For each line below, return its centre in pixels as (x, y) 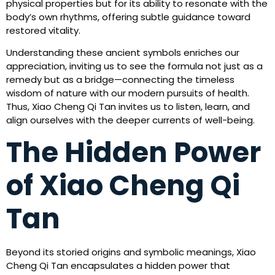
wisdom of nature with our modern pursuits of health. (128, 93)
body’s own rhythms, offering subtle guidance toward (128, 17)
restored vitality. (43, 31)
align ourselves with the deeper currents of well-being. (130, 120)
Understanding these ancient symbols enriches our (123, 53)
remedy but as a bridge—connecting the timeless (120, 80)
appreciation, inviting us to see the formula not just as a (134, 66)
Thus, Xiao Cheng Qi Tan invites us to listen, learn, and (128, 107)
